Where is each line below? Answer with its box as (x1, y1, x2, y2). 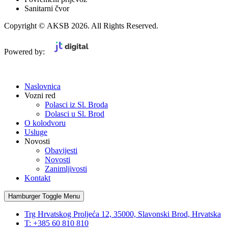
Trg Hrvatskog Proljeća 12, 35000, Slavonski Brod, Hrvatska (24, 210, 221, 218)
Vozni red (24, 91, 55, 100)
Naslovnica (24, 82, 61, 91)
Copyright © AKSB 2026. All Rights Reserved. (4, 21, 158, 30)
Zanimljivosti (45, 164, 87, 173)
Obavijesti (45, 146, 77, 155)
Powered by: (4, 47, 47, 56)
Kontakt (24, 174, 50, 182)
